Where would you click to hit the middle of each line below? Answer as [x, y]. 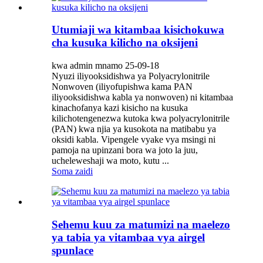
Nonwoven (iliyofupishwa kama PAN [122, 87]
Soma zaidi [72, 171]
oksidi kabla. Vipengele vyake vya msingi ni [134, 140]
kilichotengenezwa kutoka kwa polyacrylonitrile [141, 119]
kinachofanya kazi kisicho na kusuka [120, 108]
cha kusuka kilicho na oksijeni [125, 43]
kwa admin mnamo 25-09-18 [105, 66]
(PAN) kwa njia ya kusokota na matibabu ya [134, 129]
